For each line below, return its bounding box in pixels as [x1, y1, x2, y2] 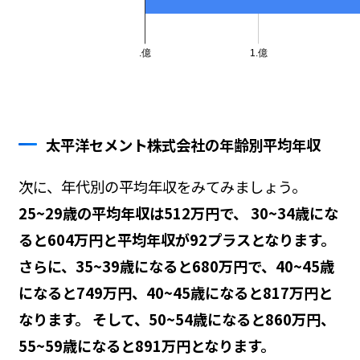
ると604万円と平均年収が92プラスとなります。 [18, 228, 335, 250]
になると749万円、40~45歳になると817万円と [18, 281, 333, 303]
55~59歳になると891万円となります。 [18, 334, 275, 356]
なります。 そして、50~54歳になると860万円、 [18, 308, 335, 329]
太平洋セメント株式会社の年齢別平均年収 [46, 133, 321, 155]
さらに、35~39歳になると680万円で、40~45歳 [18, 255, 334, 276]
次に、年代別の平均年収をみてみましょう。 [18, 175, 306, 197]
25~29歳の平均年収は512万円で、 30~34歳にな [18, 202, 338, 223]
